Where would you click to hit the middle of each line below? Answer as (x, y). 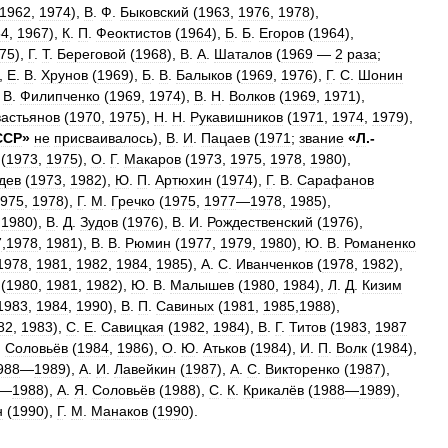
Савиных (185, 306)
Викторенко (302, 369)
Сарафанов (335, 180)
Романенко (380, 243)
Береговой (91, 54)
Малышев (202, 285)
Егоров (281, 33)
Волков (252, 96)
